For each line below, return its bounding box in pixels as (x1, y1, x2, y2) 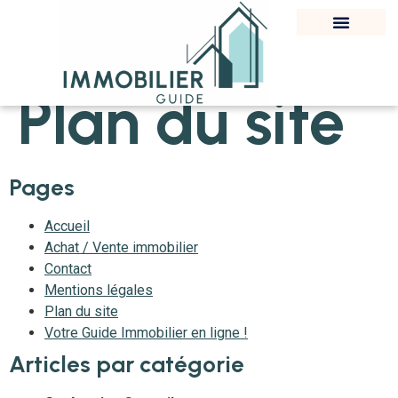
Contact (44, 260, 92, 277)
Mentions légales (44, 282, 153, 298)
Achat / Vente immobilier (44, 239, 198, 256)
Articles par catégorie (9, 350, 244, 378)
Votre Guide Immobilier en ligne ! (44, 324, 248, 341)
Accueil (44, 218, 90, 235)
